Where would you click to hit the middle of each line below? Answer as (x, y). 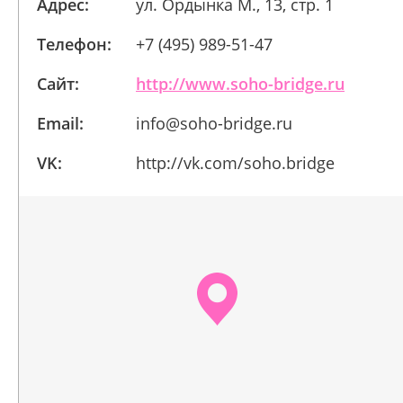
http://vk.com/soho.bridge (235, 163)
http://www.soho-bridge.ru (240, 84)
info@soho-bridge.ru (214, 123)
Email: (60, 123)
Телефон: (74, 44)
